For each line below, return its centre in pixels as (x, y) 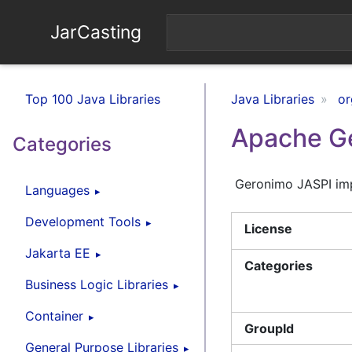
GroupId (269, 328)
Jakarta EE (58, 253)
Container (54, 315)
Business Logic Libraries (97, 284)
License (269, 228)
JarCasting (94, 32)
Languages (57, 190)
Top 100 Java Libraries (93, 99)
